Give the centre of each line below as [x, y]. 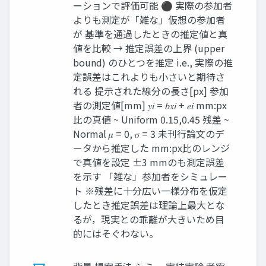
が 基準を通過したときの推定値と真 [150, 34]
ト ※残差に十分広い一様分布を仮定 [150, 191]
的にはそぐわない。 [116, 233]
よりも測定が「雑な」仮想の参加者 [149, 20]
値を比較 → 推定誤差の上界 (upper [149, 48]
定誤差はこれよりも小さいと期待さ [149, 77]
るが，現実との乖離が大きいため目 [149, 219]
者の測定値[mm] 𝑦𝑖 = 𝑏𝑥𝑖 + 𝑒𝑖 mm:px [150, 105]
